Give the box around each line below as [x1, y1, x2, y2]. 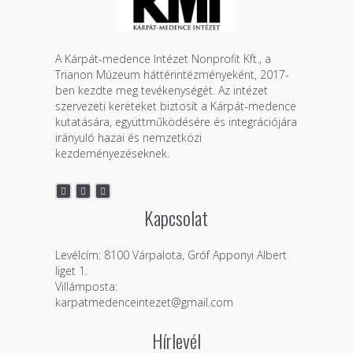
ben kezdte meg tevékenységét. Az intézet [54, 82, 268, 98]
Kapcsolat [144, 203, 209, 232]
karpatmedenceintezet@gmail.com [54, 294, 233, 310]
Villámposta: [54, 278, 117, 294]
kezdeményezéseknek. [54, 145, 169, 161]
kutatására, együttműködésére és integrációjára [54, 113, 297, 129]
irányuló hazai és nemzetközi [54, 129, 202, 145]
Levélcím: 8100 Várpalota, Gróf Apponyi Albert [54, 247, 287, 262]
